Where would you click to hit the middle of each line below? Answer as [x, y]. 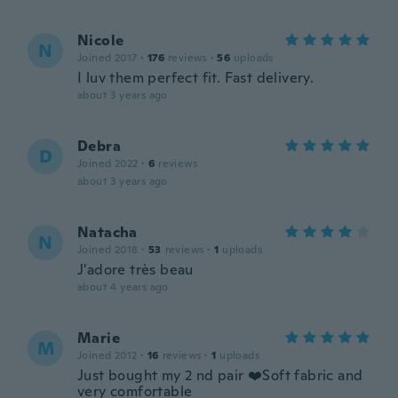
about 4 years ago [123, 287]
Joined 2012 [107, 355]
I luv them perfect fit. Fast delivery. [196, 78]
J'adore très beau [135, 270]
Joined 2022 [108, 163]
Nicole [101, 40]
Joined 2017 [107, 58]
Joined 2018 [108, 250]
